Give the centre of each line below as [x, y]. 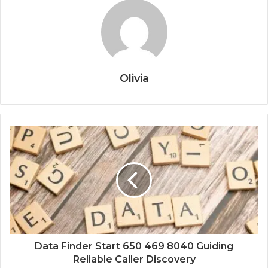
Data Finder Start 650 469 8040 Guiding [134, 246]
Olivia [134, 79]
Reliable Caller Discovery [134, 260]
